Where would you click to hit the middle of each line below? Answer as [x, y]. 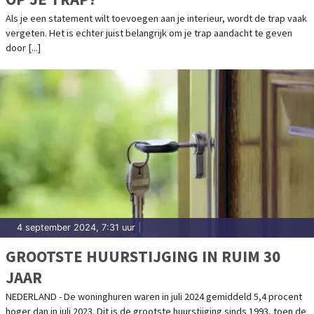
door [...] [23, 48]
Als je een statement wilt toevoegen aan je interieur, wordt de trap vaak [156, 19]
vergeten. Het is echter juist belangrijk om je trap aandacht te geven [149, 33]
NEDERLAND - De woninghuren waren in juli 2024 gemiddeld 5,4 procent [154, 297]
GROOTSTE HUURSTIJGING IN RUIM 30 [143, 257]
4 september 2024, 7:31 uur [76, 228]
